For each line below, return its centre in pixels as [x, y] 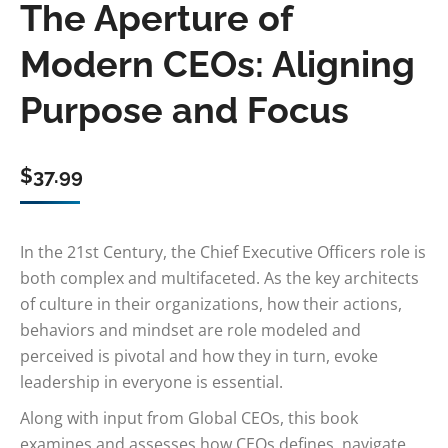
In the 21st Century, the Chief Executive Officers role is [223, 252]
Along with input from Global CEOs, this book [189, 418]
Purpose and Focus [184, 110]
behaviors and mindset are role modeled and [190, 330]
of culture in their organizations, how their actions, [211, 304]
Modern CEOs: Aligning [217, 64]
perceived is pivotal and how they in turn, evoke [199, 356]
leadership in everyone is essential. [151, 382]
